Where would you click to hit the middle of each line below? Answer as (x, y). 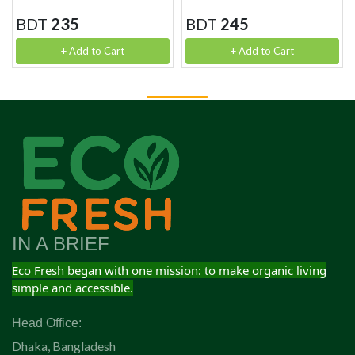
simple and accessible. (73, 287)
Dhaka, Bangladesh (64, 345)
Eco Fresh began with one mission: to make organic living (169, 270)
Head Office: (47, 323)
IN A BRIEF (61, 243)
